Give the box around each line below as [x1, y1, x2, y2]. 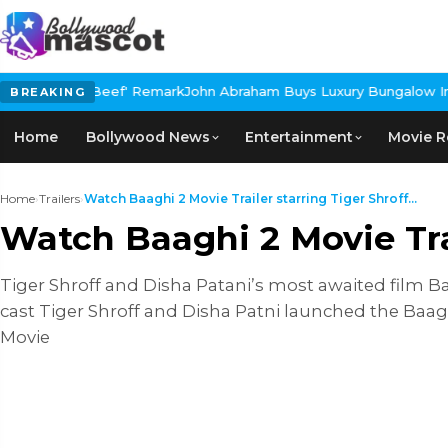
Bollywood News [86, 128, 210, 146]
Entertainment [245, 128, 353, 146]
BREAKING [10, 85, 85, 99]
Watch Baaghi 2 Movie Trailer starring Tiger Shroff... [84, 191, 417, 206]
